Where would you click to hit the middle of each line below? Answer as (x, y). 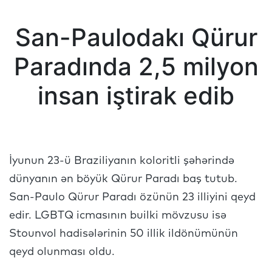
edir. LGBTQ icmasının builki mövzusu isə (118, 216)
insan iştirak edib (136, 96)
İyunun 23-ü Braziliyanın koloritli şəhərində (122, 161)
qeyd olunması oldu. (63, 252)
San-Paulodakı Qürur (136, 37)
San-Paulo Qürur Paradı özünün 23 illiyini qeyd (132, 197)
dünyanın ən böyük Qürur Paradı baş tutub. (123, 179)
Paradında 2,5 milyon (136, 66)
